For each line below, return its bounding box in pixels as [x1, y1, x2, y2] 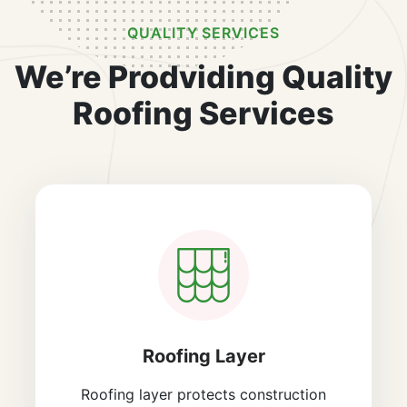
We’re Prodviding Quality [15, 57, 392, 95]
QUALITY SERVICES [126, 23, 281, 42]
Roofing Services [73, 94, 334, 132]
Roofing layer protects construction [81, 384, 326, 403]
